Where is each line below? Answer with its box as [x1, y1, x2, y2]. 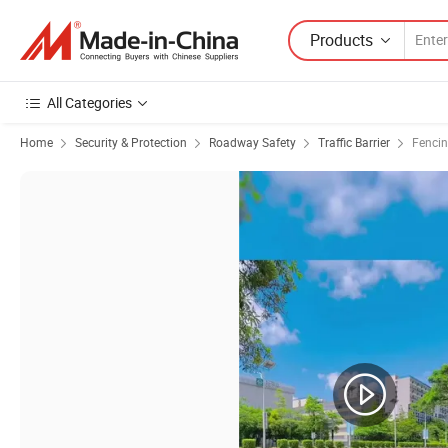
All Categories [47, 93, 132, 112]
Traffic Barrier [318, 134, 390, 150]
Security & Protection [75, 134, 187, 150]
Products [310, 28, 373, 51]
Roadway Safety [209, 134, 296, 150]
